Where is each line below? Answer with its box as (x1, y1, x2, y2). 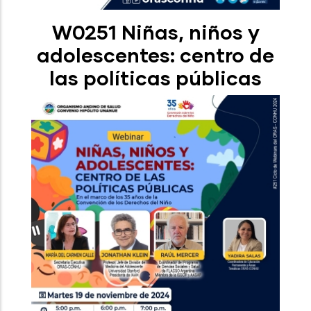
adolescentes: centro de (37, 42, 274, 67)
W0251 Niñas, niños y (51, 19, 260, 44)
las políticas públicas (49, 65, 262, 90)
